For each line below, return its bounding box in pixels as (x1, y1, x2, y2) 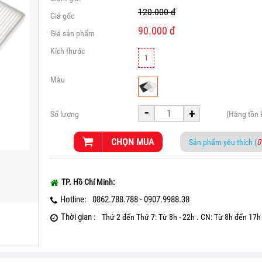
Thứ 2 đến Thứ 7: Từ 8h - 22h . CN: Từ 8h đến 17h (102, 212, 261, 222)
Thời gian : (61, 212, 96, 222)
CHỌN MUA (111, 136, 154, 147)
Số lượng (50, 109, 79, 119)
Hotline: (60, 194, 87, 205)
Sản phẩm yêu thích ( (189, 137, 257, 147)
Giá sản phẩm (50, 29, 95, 38)
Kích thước (50, 46, 85, 56)
